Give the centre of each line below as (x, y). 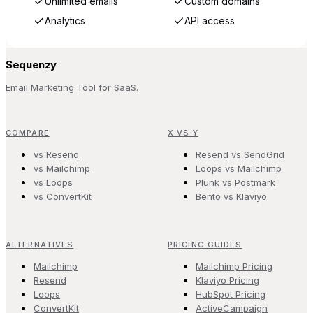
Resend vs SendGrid (240, 154)
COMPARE (28, 132)
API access (210, 20)
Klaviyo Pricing (227, 280)
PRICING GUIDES (205, 244)
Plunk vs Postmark (235, 182)
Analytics (65, 20)
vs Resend (56, 154)
